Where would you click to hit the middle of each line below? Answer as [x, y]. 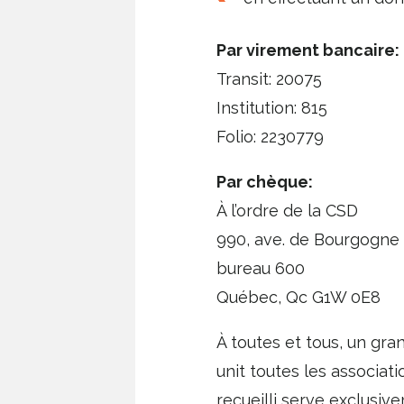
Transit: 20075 [269, 79]
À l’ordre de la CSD [287, 211]
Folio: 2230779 [270, 137]
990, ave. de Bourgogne [308, 239]
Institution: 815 [271, 108]
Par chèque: [264, 182]
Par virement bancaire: [308, 50]
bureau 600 [260, 268]
